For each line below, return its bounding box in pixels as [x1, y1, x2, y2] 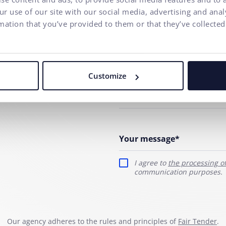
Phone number [119, 91, 179, 102]
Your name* [119, 20, 168, 31]
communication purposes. [134, 167, 222, 177]
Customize [88, 71, 127, 81]
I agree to [134, 158, 168, 167]
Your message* [119, 133, 180, 144]
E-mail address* [119, 55, 182, 67]
